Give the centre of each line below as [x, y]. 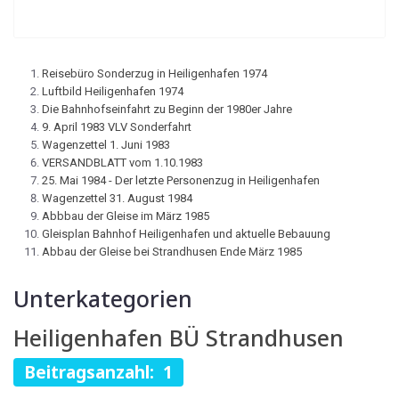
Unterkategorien [103, 298]
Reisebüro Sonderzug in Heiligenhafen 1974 [155, 73]
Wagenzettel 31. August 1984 [117, 198]
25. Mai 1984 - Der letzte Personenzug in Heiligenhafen [181, 180]
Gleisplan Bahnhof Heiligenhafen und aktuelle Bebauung [186, 234]
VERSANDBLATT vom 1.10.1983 [122, 163]
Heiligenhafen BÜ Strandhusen [179, 338]
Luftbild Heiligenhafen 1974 [113, 91]
